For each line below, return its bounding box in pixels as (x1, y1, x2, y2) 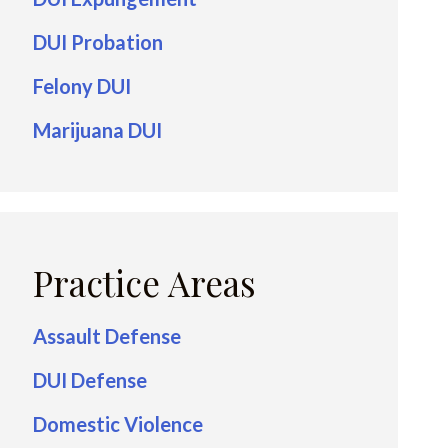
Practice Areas (33, 259, 256, 306)
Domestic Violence (33, 412, 203, 436)
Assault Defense (33, 324, 181, 348)
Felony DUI (33, 74, 131, 98)
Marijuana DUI (33, 118, 162, 142)
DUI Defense (33, 368, 147, 392)
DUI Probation (33, 30, 163, 54)
